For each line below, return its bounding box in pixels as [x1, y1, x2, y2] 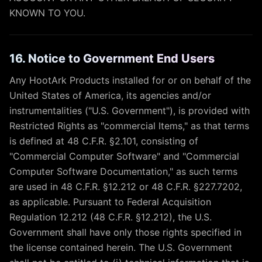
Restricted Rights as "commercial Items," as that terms [9, 120, 249, 132]
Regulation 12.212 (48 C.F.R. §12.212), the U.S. [9, 211, 212, 223]
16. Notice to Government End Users [9, 51, 215, 65]
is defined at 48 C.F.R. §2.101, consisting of [9, 135, 198, 147]
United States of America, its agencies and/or [9, 89, 211, 101]
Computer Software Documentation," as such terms [9, 166, 237, 177]
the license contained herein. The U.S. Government [9, 242, 232, 253]
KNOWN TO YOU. [9, 7, 85, 19]
